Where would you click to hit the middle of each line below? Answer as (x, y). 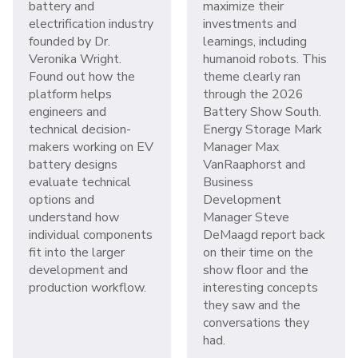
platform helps (70, 94)
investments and (250, 24)
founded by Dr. (70, 41)
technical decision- (80, 129)
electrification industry (91, 24)
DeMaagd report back (264, 235)
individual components (91, 235)
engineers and (68, 111)
